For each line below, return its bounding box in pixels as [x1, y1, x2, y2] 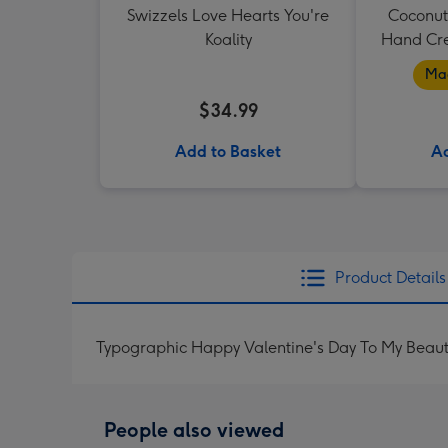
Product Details [334, 268, 446, 287]
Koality [204, 30, 252, 49]
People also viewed [104, 418, 284, 442]
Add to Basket [175, 142, 281, 161]
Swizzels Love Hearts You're [127, 6, 329, 25]
